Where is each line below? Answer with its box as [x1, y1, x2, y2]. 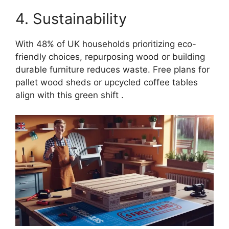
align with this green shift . [15, 90, 124, 101]
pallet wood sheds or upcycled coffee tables [15, 77, 198, 88]
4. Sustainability [15, 10, 127, 28]
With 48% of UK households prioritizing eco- [15, 39, 196, 50]
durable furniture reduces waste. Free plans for [15, 64, 210, 75]
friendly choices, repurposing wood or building [15, 52, 205, 62]
